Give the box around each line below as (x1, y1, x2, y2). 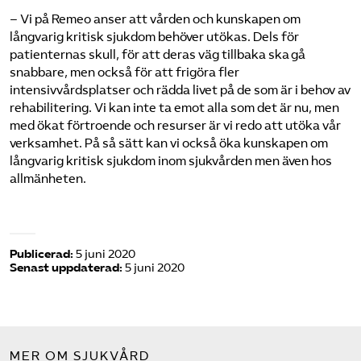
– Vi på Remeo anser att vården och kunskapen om (10, 11, 301, 27)
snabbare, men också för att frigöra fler (10, 64, 239, 80)
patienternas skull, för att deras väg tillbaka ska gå (10, 47, 305, 62)
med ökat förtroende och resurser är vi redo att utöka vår (10, 118, 341, 133)
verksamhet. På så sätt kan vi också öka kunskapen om (10, 135, 328, 151)
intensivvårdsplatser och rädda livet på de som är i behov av (10, 82, 351, 98)
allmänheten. (10, 171, 86, 186)
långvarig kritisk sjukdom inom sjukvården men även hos (10, 153, 332, 168)
